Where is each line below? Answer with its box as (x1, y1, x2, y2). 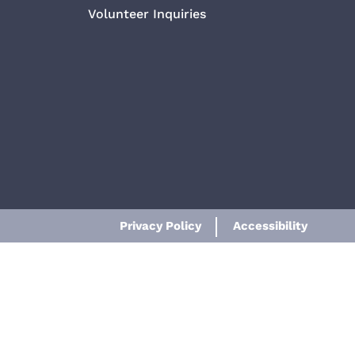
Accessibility (233, 219, 307, 233)
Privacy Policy (120, 219, 201, 233)
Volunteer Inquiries (87, 6, 206, 22)
